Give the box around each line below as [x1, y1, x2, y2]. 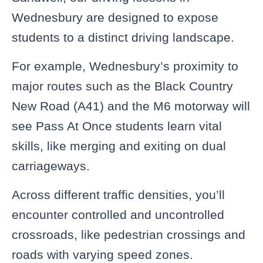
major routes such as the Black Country [12, 79, 233, 93]
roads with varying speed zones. [12, 247, 193, 261]
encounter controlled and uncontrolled [12, 207, 224, 221]
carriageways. [12, 159, 90, 173]
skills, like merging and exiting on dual [12, 139, 226, 153]
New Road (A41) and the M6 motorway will [12, 99, 250, 113]
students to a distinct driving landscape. [12, 30, 234, 44]
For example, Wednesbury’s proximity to [12, 59, 238, 73]
